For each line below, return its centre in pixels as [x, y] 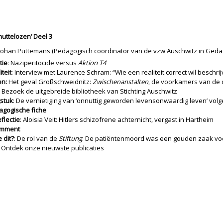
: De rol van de [36, 138]
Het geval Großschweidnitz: [50, 82]
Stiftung [70, 138]
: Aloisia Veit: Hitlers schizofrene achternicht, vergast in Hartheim [117, 119]
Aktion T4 [92, 63]
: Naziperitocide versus [43, 63]
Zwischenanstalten [120, 82]
